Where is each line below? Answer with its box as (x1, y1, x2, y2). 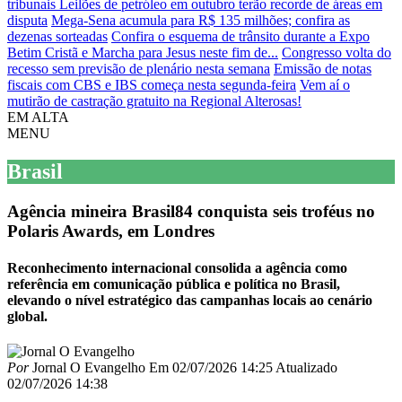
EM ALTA (7, 109, 69, 125)
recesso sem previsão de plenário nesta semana (7, 60, 270, 76)
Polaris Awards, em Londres (7, 221, 214, 240)
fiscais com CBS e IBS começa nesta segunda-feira (7, 76, 296, 92)
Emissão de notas (274, 60, 371, 76)
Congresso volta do (282, 44, 391, 60)
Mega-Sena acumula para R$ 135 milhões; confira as (51, 12, 350, 28)
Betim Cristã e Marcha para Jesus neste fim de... (7, 44, 278, 60)
